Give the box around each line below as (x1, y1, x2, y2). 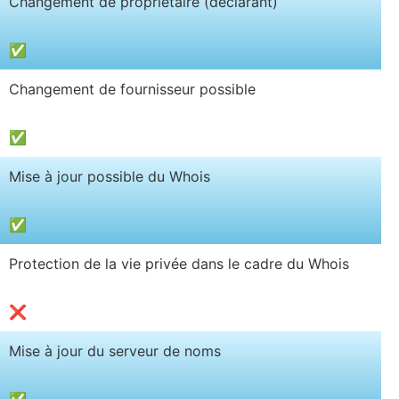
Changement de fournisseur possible (9, 79, 256, 98)
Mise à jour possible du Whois (9, 167, 210, 185)
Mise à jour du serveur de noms (9, 341, 221, 360)
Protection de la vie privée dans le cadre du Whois (9, 254, 349, 273)
